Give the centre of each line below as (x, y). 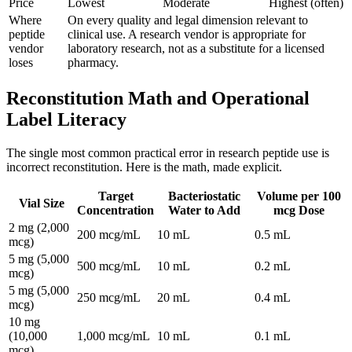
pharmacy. (93, 63)
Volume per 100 (299, 196)
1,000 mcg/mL (114, 336)
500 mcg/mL (109, 266)
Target (115, 196)
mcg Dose (299, 211)
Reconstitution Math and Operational (158, 99)
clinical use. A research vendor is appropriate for (187, 35)
